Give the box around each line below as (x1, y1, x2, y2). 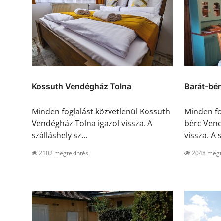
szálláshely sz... (32, 130, 87, 141)
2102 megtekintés (37, 149, 88, 158)
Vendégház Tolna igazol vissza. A (32, 118, 152, 129)
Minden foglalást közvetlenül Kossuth (32, 106, 170, 117)
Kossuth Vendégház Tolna (32, 81, 131, 92)
